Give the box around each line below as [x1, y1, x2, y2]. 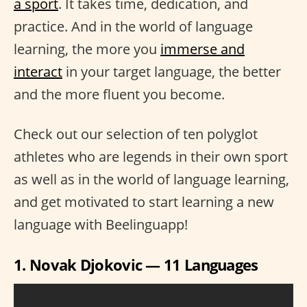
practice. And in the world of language [14, 16, 253, 36]
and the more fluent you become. [14, 84, 225, 103]
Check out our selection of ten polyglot [14, 124, 258, 143]
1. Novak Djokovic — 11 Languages [14, 254, 258, 275]
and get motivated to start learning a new [14, 192, 274, 211]
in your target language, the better [62, 62, 281, 81]
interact [14, 62, 62, 81]
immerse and [160, 39, 245, 58]
